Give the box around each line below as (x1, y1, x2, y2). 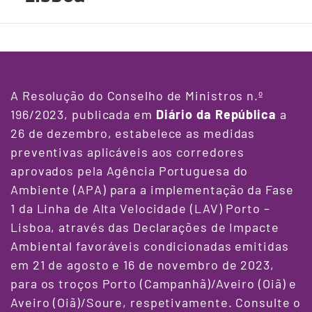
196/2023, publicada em (10, 107, 156, 123)
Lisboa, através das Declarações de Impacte (10, 219, 279, 235)
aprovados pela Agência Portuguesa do (10, 163, 249, 179)
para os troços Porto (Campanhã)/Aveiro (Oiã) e (10, 276, 297, 292)
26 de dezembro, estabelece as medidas (10, 125, 256, 141)
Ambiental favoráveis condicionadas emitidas (10, 238, 289, 254)
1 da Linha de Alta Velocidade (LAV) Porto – (10, 201, 270, 217)
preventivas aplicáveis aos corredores (10, 144, 245, 160)
